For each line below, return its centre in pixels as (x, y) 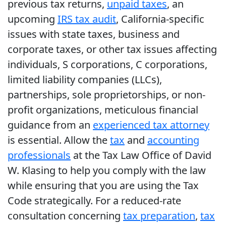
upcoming (33, 19)
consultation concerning (65, 216)
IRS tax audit (87, 19)
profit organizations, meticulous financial (103, 110)
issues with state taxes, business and (94, 34)
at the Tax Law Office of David (141, 155)
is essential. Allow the (59, 140)
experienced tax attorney (151, 125)
